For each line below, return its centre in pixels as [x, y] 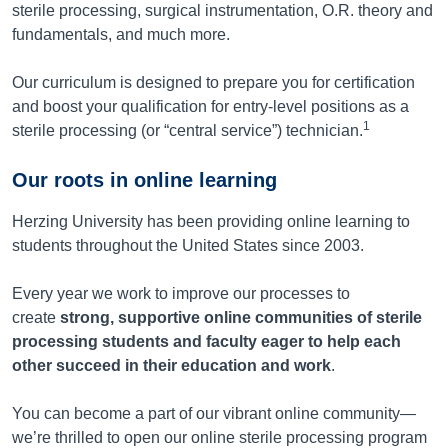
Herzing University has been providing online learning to [211, 221]
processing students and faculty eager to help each [206, 341]
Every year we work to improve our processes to [181, 293]
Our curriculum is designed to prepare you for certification [213, 82]
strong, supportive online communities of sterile [241, 317]
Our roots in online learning [144, 179]
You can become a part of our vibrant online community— [214, 413]
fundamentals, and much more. [121, 34]
